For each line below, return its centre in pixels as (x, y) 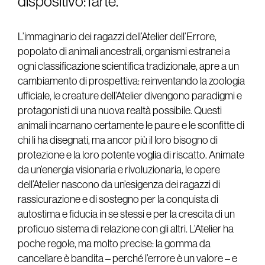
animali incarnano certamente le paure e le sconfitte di (131, 126)
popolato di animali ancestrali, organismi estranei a (124, 52)
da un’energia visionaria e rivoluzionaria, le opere (119, 170)
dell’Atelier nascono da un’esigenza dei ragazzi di (119, 185)
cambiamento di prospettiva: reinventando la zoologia (131, 81)
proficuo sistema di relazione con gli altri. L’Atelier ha (126, 229)
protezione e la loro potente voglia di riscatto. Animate (131, 155)
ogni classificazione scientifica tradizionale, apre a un (128, 67)
